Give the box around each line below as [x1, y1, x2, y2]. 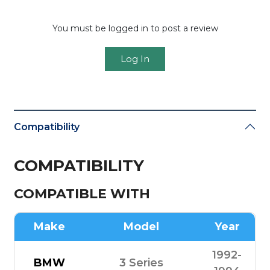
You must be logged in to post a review [52, 23, 218, 34]
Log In [121, 53, 149, 65]
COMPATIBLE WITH [14, 185, 151, 202]
